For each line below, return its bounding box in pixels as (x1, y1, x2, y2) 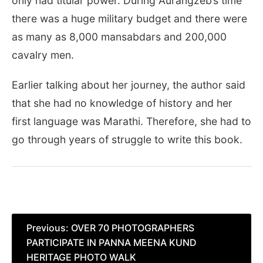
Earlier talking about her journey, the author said (12, 79, 245, 92)
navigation (11, 238, 85, 255)
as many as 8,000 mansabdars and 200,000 (12, 31, 227, 43)
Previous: (26, 222, 69, 234)
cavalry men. (12, 49, 74, 62)
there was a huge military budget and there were (12, 12, 247, 25)
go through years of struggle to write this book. (12, 133, 242, 146)
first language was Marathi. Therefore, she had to (12, 115, 251, 128)
